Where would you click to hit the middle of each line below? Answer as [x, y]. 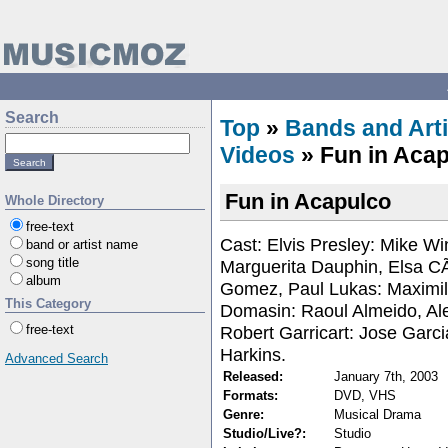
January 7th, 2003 [386, 376]
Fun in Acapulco [308, 201]
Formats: [250, 395]
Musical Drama [377, 414]
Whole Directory [54, 200]
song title [52, 262]
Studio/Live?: [264, 433]
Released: [253, 376]
